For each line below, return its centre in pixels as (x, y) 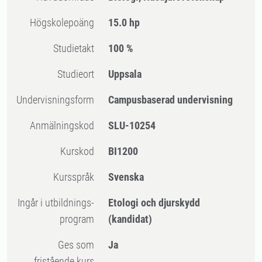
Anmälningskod (65, 125)
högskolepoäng (65, 23)
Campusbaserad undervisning (171, 100)
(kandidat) (130, 219)
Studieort (79, 74)
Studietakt (77, 48)
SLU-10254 (132, 125)
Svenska (126, 177)
